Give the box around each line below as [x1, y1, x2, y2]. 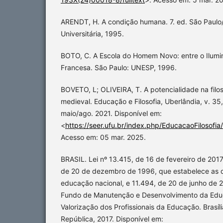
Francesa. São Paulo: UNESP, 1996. [61, 63, 177, 72]
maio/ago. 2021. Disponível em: [61, 109, 162, 118]
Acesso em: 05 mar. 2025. [61, 133, 146, 142]
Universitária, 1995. [61, 29, 124, 38]
